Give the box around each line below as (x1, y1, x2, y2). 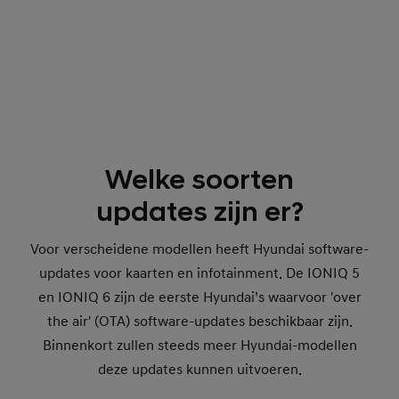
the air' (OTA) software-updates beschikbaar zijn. (46, 313, 353, 331)
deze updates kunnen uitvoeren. (97, 361, 302, 379)
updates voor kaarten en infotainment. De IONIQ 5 (39, 265, 360, 283)
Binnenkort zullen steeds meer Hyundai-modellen (42, 337, 357, 355)
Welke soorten (105, 163, 294, 199)
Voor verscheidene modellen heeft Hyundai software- (30, 240, 369, 259)
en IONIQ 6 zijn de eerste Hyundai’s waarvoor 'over (37, 289, 362, 307)
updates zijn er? (95, 195, 304, 231)
